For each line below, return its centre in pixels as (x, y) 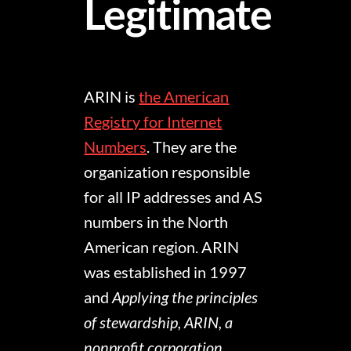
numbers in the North (156, 222)
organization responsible (167, 172)
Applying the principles (185, 297)
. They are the (192, 147)
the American (184, 97)
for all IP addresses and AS (174, 197)
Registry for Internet (153, 122)
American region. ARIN (162, 247)
